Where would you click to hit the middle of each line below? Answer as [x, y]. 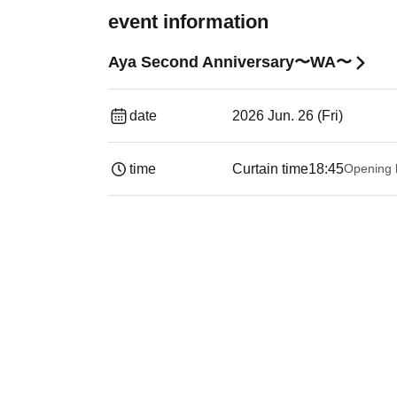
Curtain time [270, 169]
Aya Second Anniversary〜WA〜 [230, 62]
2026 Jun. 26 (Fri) [288, 116]
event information [188, 22]
